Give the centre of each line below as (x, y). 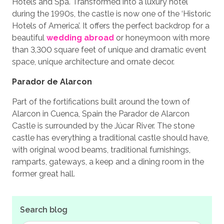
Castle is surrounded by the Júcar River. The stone (103, 126)
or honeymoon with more (162, 38)
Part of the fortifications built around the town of (101, 102)
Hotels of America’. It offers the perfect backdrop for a (111, 26)
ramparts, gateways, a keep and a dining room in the (108, 162)
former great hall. (43, 174)
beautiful (29, 38)
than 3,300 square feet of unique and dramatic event (109, 50)
